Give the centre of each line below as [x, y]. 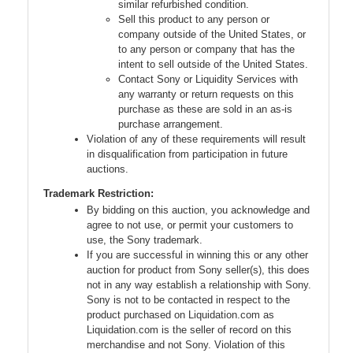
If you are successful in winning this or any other [197, 255]
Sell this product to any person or [194, 20]
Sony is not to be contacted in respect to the [188, 300]
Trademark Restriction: [98, 194]
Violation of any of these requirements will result [196, 139]
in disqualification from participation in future [187, 154]
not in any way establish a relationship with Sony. [199, 285]
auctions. [108, 169]
